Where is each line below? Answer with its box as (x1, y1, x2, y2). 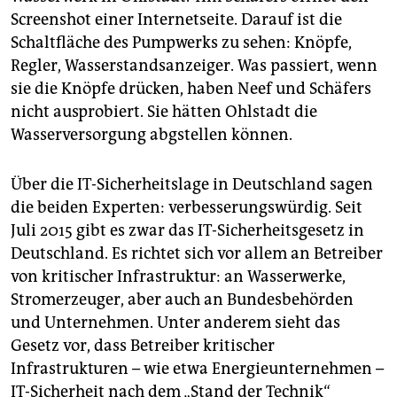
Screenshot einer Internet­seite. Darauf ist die (11, 10, 342, 30)
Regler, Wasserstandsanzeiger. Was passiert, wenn (11, 56, 378, 76)
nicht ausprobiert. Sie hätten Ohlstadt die (11, 102, 317, 122)
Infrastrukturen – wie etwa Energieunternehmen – (11, 359, 384, 379)
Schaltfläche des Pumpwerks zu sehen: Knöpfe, (11, 33, 352, 53)
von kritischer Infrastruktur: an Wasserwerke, (11, 267, 346, 287)
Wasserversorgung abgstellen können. (11, 125, 292, 145)
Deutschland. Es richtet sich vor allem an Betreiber (11, 244, 383, 264)
